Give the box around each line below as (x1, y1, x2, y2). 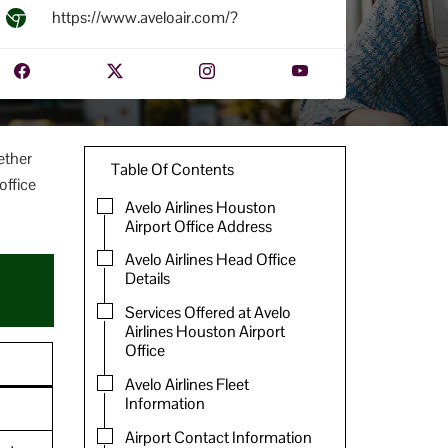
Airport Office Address (124, 215, 272, 237)
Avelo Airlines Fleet (124, 373, 249, 395)
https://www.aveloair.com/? (52, 6, 238, 28)
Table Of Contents (110, 158, 234, 180)
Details (124, 268, 170, 290)
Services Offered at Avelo (124, 302, 291, 324)
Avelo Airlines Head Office (124, 249, 296, 271)
